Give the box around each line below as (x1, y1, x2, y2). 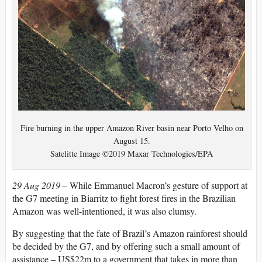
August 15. (113, 135, 150, 147)
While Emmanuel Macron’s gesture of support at (70, 178, 247, 191)
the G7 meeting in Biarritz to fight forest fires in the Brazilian (12, 191, 236, 204)
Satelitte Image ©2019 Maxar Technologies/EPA (50, 148, 213, 160)
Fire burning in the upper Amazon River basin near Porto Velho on (20, 122, 243, 134)
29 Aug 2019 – (12, 178, 70, 191)
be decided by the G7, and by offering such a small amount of (12, 239, 240, 252)
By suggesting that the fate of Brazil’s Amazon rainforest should (12, 226, 247, 239)
